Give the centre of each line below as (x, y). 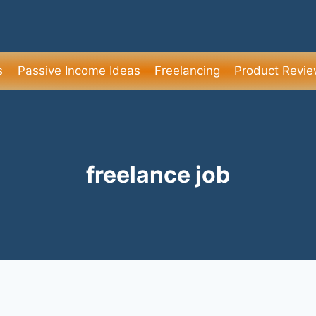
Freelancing (187, 71)
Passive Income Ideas (79, 71)
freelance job (158, 174)
